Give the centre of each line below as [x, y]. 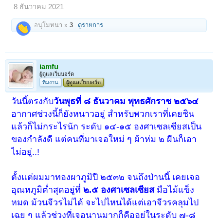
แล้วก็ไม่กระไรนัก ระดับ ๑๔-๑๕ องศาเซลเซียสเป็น [107, 127]
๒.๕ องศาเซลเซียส [119, 190]
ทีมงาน [50, 82]
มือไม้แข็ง [174, 190]
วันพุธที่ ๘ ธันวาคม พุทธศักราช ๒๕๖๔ [126, 101]
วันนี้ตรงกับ [33, 101]
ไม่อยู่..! [26, 152]
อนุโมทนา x [51, 25]
